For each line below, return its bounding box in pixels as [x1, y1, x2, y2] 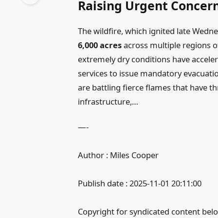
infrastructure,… [78, 96, 139, 108]
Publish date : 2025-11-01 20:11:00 [78, 178, 202, 189]
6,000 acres [78, 39, 122, 51]
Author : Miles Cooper [78, 149, 159, 161]
